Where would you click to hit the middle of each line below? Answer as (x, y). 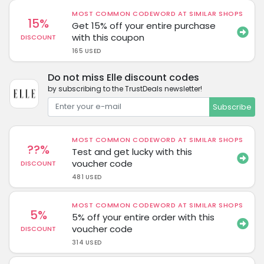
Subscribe (232, 107)
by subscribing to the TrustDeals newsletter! (125, 88)
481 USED (87, 177)
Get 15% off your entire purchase (144, 25)
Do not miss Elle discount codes (123, 77)
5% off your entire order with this (143, 217)
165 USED (87, 51)
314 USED (87, 242)
